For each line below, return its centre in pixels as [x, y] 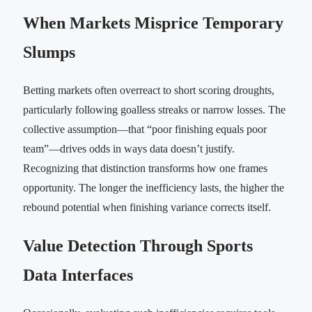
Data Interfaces [78, 275]
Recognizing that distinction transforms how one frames [145, 168]
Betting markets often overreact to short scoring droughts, [149, 90]
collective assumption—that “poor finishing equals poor [145, 129]
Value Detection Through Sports [138, 245]
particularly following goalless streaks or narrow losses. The [154, 109]
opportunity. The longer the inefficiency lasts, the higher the [154, 187]
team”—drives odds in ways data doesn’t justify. [129, 148]
